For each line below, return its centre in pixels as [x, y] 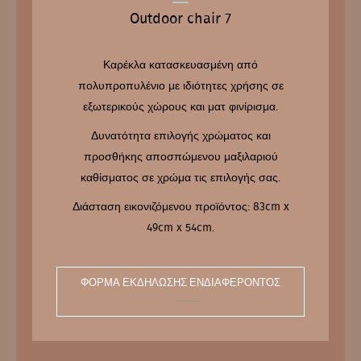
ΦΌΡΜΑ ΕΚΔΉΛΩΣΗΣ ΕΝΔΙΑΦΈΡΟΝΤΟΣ [180, 283]
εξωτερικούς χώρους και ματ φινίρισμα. [180, 107]
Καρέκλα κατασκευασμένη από [180, 65]
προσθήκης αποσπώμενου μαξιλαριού [180, 157]
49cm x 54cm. [180, 228]
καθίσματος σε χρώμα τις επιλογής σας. [180, 178]
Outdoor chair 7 [180, 19]
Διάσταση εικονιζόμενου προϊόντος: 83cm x [180, 207]
